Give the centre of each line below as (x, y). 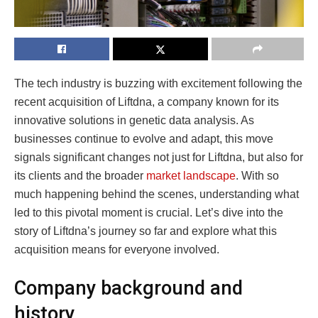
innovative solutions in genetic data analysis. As (134, 121)
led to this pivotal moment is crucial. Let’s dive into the (149, 213)
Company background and (128, 288)
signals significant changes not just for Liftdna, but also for (159, 158)
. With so (257, 176)
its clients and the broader (80, 176)
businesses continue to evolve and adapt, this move (144, 139)
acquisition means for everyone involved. (117, 250)
